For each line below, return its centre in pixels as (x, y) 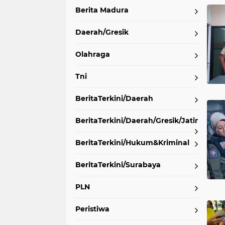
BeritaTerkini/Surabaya (118, 165)
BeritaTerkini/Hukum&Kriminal (132, 143)
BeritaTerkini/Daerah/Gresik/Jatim (139, 121)
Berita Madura (102, 10)
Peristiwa (92, 209)
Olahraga (93, 54)
